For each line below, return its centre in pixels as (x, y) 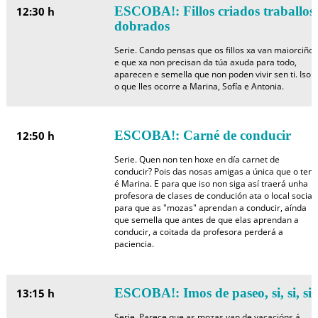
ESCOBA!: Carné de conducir (202, 135)
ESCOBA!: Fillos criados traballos (214, 11)
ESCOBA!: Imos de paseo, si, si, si (213, 293)
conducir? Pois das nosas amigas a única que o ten (213, 171)
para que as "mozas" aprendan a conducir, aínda (210, 208)
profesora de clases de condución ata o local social (214, 196)
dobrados (142, 26)
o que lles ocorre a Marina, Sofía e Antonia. (199, 86)
